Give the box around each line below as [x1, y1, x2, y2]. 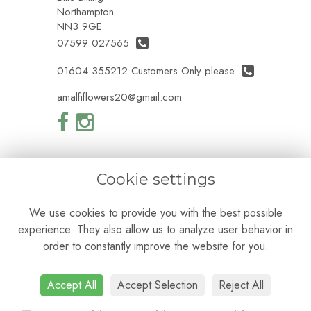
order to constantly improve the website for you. [42, 238, 269, 255]
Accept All [47, 277, 96, 293]
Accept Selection [117, 277, 198, 293]
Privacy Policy [90, 222, 152, 238]
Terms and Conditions [90, 208, 187, 224]
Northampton [57, 3, 114, 19]
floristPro [182, 251, 221, 267]
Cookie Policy [90, 237, 151, 253]
